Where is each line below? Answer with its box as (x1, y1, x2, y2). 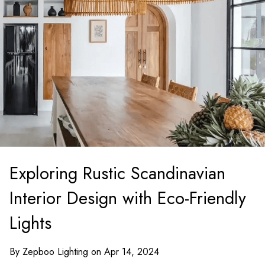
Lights (9, 211, 51, 235)
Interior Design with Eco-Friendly (9, 186, 246, 211)
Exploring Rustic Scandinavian (9, 161, 225, 186)
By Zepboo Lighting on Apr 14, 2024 (9, 245, 159, 258)
